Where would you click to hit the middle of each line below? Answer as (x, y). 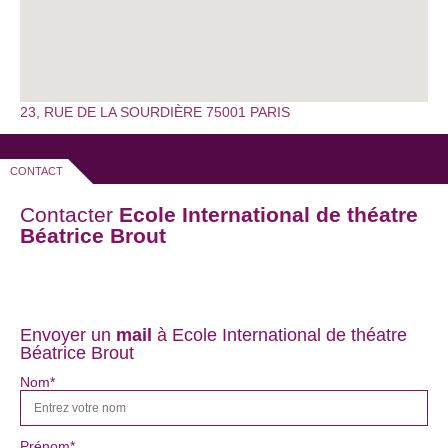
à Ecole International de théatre (282, 335)
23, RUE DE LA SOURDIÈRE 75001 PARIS (155, 112)
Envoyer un (68, 335)
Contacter (69, 215)
